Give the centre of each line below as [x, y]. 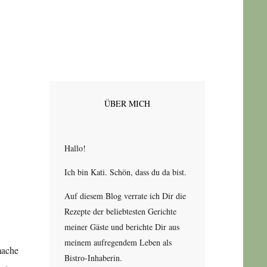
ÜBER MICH [128, 103]
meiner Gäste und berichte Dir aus [122, 226]
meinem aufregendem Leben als [118, 242]
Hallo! [75, 148]
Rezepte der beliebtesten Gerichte [120, 211]
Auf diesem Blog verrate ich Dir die [125, 195]
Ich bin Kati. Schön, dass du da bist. [125, 172]
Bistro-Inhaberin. [93, 257]
